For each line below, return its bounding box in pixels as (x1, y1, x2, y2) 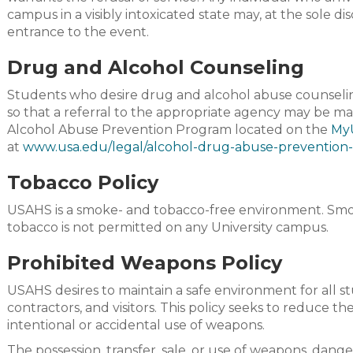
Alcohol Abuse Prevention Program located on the (7, 122, 331, 137)
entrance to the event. (7, 24, 149, 39)
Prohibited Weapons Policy (7, 251, 282, 274)
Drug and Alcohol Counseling (7, 56, 304, 79)
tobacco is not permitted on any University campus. (7, 220, 329, 235)
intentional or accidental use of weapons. (7, 318, 265, 333)
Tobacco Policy (7, 171, 158, 194)
